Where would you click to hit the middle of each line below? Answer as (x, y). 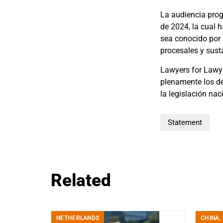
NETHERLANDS (78, 218)
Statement (185, 123)
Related (81, 181)
